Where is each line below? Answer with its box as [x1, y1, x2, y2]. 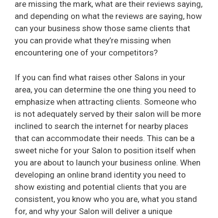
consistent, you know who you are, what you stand [15, 194, 197, 204]
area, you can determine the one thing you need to [15, 84, 196, 94]
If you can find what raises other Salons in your [15, 72, 185, 82]
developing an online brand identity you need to [15, 169, 186, 180]
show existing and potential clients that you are [15, 182, 186, 192]
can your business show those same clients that [15, 23, 190, 34]
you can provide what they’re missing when [15, 36, 171, 46]
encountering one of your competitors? [15, 48, 158, 58]
